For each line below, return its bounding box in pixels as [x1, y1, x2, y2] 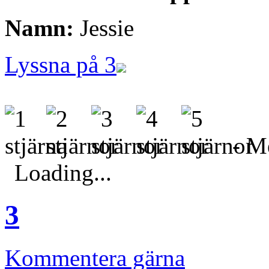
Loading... [14, 159, 112, 186]
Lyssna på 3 [5, 51, 116, 77]
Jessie [74, 14, 134, 41]
